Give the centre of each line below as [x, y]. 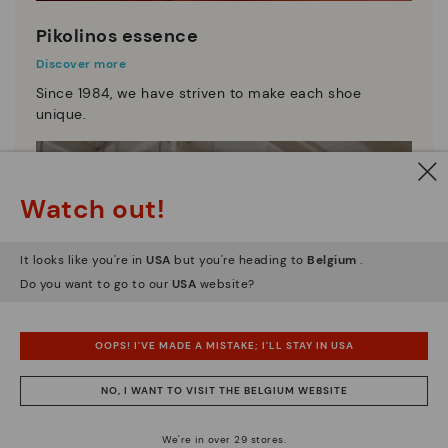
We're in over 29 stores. [224, 439]
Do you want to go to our [96, 283]
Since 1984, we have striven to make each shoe [198, 93]
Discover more [81, 64]
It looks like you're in [83, 259]
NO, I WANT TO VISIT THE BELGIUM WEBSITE [224, 390]
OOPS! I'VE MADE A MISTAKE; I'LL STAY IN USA [224, 345]
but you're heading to [238, 259]
